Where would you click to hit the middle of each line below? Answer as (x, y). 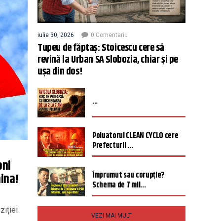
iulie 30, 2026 (56, 35)
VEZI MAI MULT (111, 216)
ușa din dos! (60, 72)
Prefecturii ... (113, 146)
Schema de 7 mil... (119, 185)
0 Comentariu (109, 35)
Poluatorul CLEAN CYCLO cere (135, 136)
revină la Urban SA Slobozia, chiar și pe (108, 60)
